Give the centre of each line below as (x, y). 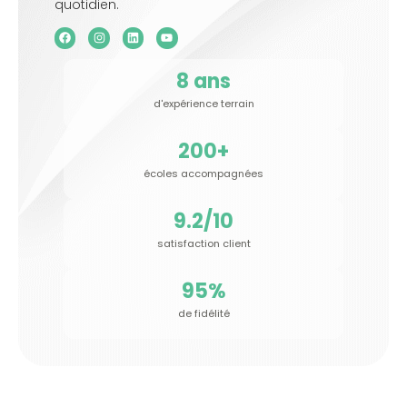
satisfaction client (203, 244)
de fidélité (203, 314)
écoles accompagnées (203, 174)
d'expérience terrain (203, 104)
